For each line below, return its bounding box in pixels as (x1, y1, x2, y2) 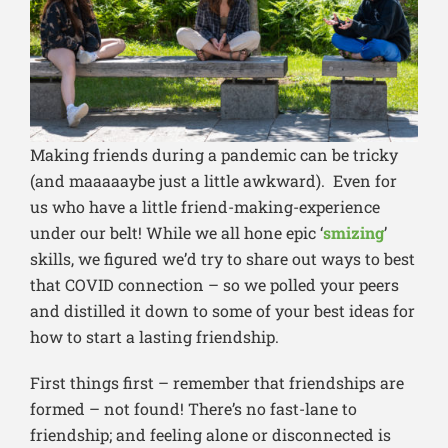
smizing (323, 221, 384, 243)
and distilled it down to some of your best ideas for (30, 299, 415, 321)
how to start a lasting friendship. (30, 325, 279, 347)
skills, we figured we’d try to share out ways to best (30, 247, 415, 269)
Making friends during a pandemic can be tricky (30, 143, 398, 165)
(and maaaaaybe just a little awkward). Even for (30, 169, 397, 191)
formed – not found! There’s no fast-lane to (30, 397, 357, 419)
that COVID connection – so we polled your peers (30, 273, 399, 295)
